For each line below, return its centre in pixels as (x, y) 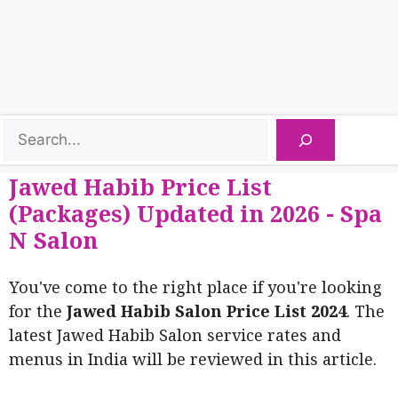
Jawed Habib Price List (140, 187)
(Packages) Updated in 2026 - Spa (195, 213)
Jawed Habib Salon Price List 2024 (207, 311)
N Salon (53, 240)
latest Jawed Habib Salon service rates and (175, 335)
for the (38, 311)
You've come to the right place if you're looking (195, 287)
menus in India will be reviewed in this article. (193, 359)
